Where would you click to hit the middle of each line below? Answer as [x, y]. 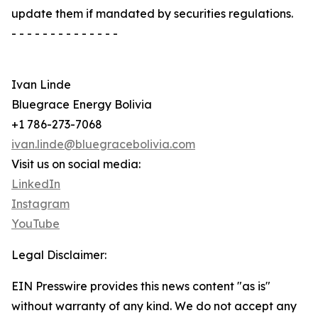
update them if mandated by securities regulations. [152, 14]
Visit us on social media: [76, 164]
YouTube [35, 224]
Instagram [40, 204]
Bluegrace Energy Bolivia [82, 105]
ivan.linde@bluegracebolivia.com [103, 144]
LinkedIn [36, 184]
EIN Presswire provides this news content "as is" [141, 286]
